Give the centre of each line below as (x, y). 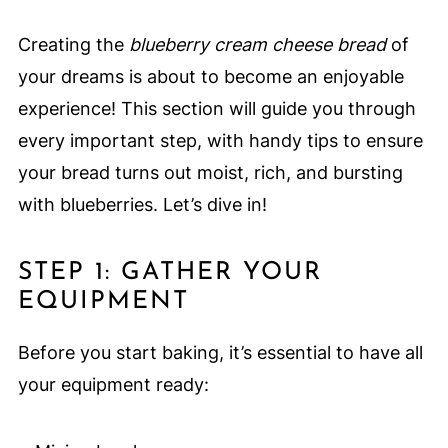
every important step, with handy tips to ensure (220, 141)
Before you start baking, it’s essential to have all (220, 353)
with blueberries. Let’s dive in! (142, 205)
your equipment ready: (113, 385)
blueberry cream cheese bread (257, 45)
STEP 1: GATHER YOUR (169, 273)
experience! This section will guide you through (216, 109)
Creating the (73, 45)
